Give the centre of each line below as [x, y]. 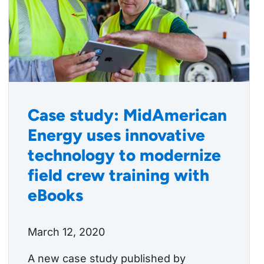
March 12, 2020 [66, 232]
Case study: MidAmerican [127, 115]
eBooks [55, 195]
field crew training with [118, 175]
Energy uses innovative [116, 135]
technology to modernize [124, 155]
